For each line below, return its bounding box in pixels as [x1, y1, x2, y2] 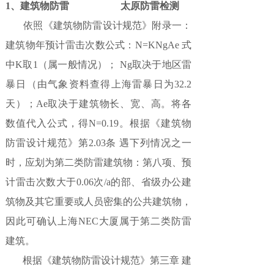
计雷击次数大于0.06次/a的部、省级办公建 [6, 177, 191, 187]
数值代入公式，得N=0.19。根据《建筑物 [6, 118, 191, 128]
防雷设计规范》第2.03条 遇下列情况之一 [6, 138, 191, 148]
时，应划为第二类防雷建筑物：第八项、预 [6, 157, 191, 168]
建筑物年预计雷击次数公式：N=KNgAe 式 [6, 40, 191, 50]
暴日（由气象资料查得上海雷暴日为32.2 [6, 79, 191, 89]
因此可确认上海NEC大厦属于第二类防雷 [6, 216, 191, 226]
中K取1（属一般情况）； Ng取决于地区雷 [6, 59, 191, 70]
